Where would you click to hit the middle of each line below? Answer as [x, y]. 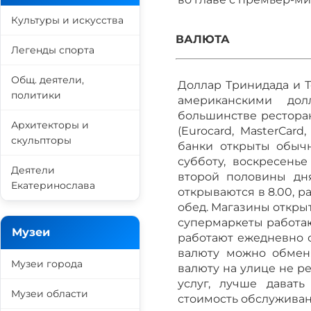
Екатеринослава [53, 185]
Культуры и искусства [67, 20]
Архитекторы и [50, 125]
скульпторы [41, 140]
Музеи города [47, 264]
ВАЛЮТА [203, 39]
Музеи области [50, 294]
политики [36, 95]
